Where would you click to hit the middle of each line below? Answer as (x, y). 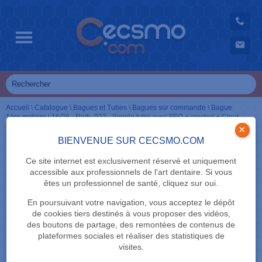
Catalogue (51, 108)
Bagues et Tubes (100, 108)
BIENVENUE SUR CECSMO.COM (131, 141)
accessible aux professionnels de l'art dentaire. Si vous (131, 172)
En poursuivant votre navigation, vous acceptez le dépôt (131, 202)
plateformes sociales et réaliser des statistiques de (131, 236)
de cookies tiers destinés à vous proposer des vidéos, (131, 213)
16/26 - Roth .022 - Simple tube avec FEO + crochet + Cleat (145, 117)
